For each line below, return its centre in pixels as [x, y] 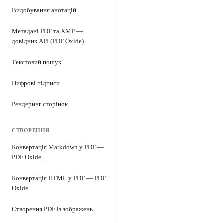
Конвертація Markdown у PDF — [58, 147]
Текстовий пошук [37, 62]
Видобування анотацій [44, 10]
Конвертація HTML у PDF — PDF [59, 178]
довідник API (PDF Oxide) [48, 41]
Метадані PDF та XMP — [47, 31]
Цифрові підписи [36, 83]
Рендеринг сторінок [40, 104]
